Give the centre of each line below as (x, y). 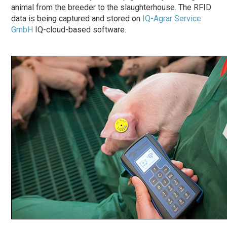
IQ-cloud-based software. (80, 30)
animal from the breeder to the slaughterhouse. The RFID (111, 7)
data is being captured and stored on (77, 18)
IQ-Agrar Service (172, 18)
